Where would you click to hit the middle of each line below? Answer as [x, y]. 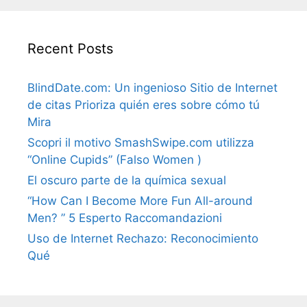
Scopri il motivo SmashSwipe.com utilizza [141, 142]
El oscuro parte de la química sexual [127, 180]
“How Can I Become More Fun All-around [140, 200]
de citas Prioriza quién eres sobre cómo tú [144, 105]
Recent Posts [70, 48]
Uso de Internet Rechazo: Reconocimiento [143, 238]
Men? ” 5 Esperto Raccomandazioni [125, 218]
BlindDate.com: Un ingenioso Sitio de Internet [152, 87]
